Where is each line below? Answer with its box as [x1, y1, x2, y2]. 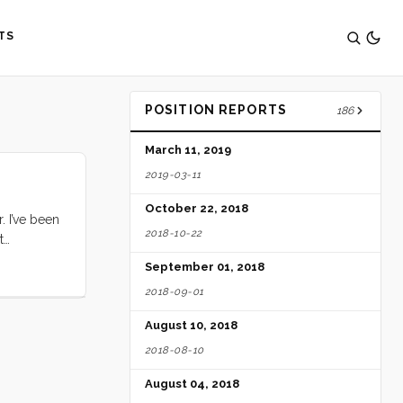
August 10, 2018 [145, 318, 237, 333]
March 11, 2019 [145, 143, 231, 157]
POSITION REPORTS [145, 102, 287, 117]
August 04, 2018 [145, 377, 239, 391]
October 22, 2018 [145, 201, 248, 216]
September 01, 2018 [145, 260, 264, 274]
